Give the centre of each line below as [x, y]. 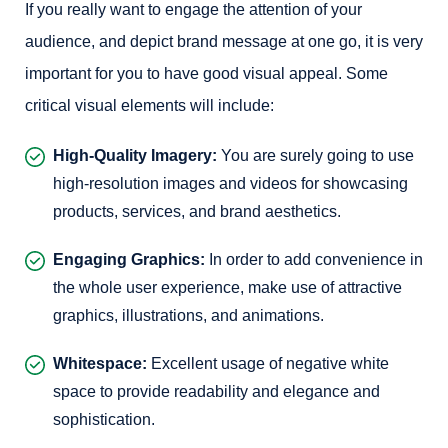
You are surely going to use [315, 155]
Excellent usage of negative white [268, 363]
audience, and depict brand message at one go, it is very [224, 41]
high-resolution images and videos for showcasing [230, 183]
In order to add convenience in [314, 259]
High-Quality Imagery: [135, 155]
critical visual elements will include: [149, 105]
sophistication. [104, 419]
